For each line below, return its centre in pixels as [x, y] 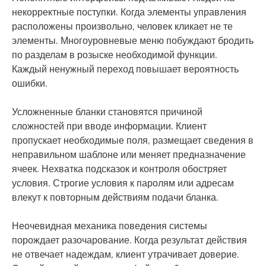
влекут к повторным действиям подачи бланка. [115, 197]
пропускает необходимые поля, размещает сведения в [133, 140]
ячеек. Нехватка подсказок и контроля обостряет [119, 169]
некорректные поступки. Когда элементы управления [129, 12]
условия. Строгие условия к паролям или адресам [123, 183]
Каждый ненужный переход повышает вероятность [125, 69]
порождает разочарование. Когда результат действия [129, 240]
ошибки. [30, 83]
